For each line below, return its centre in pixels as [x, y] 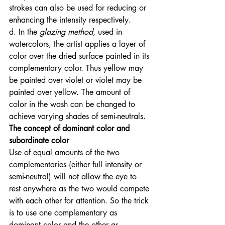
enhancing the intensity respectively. [71, 20]
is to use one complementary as [64, 213]
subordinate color [39, 141]
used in [111, 32]
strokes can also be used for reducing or [79, 8]
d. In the [23, 32]
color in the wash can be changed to [73, 104]
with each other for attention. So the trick [80, 201]
